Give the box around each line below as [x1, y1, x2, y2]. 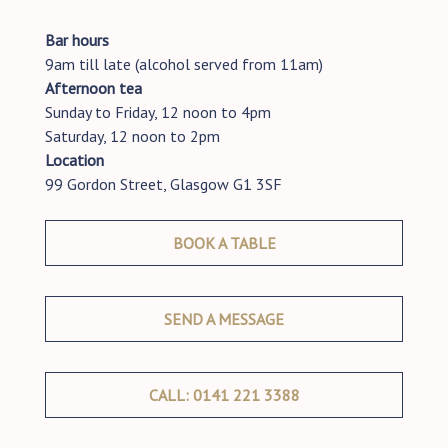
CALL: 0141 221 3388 [148, 384, 300, 405]
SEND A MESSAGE [164, 308, 284, 329]
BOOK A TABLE [172, 232, 276, 253]
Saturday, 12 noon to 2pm [45, 125, 220, 146]
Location [45, 149, 104, 170]
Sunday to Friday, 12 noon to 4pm [45, 101, 271, 122]
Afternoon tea [45, 77, 142, 98]
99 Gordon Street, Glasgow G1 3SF [45, 173, 282, 194]
